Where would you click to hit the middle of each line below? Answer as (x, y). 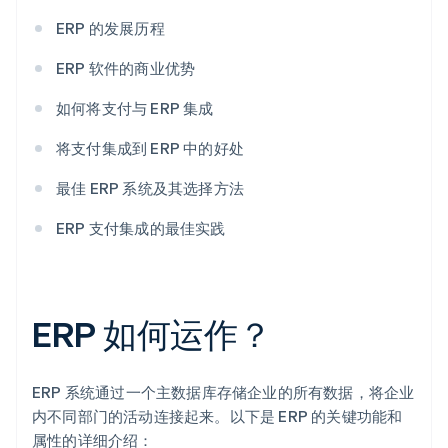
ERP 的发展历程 (110, 28)
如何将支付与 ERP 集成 (135, 108)
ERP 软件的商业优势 (126, 68)
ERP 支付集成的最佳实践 (141, 228)
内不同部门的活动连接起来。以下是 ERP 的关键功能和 (217, 416)
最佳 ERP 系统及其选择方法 (150, 188)
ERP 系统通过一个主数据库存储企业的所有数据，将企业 (223, 392)
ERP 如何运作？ (152, 334)
